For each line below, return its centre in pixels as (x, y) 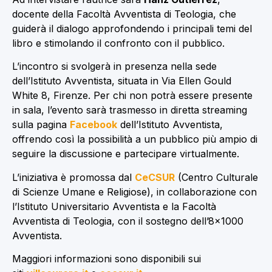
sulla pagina (41, 125)
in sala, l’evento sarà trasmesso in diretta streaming (130, 110)
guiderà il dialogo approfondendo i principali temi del (132, 28)
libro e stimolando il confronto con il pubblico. (118, 43)
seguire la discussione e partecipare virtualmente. (126, 154)
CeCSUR (155, 177)
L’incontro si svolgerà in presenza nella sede (114, 66)
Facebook (93, 125)
